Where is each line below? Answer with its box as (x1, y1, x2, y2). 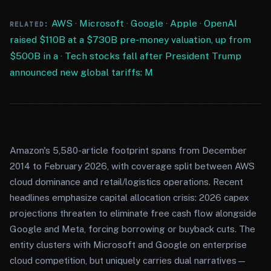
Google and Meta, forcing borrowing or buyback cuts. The (10, 224, 255, 234)
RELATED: (10, 20, 49, 28)
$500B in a (10, 50, 58, 62)
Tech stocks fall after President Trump (65, 50, 241, 62)
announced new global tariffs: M (10, 67, 153, 78)
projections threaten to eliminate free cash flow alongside (10, 208, 256, 218)
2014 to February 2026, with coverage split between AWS (10, 161, 255, 171)
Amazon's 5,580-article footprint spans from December (10, 145, 247, 155)
